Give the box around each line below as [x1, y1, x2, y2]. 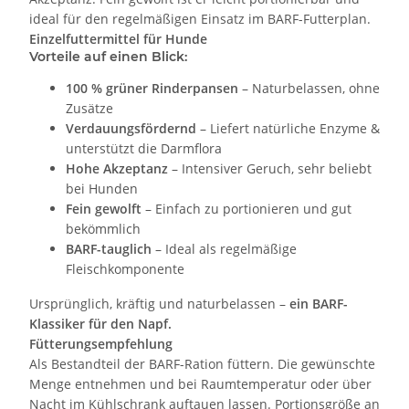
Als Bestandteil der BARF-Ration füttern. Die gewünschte [29, 355, 375, 373]
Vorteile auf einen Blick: [29, 48, 187, 66]
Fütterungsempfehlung [29, 335, 173, 353]
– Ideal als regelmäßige [152, 240, 297, 258]
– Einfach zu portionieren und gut [142, 200, 351, 218]
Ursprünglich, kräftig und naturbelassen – [29, 295, 289, 313]
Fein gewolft [66, 200, 142, 218]
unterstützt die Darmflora [66, 140, 222, 158]
